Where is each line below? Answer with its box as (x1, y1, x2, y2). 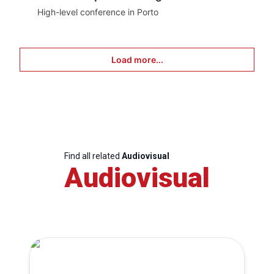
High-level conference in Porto (37, 7, 158, 18)
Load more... (111, 54, 163, 65)
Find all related (64, 151, 122, 161)
